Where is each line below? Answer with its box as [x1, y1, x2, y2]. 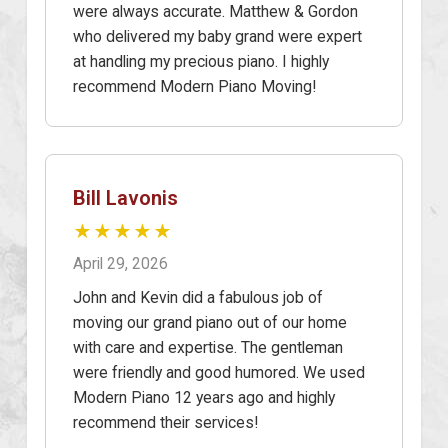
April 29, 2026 [73, 253, 168, 273]
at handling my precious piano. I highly [73, 51, 329, 71]
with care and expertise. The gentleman [73, 337, 343, 357]
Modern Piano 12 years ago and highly [73, 387, 335, 407]
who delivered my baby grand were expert [73, 26, 362, 46]
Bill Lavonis [73, 185, 178, 210]
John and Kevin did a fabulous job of [73, 287, 323, 307]
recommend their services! [73, 412, 258, 432]
